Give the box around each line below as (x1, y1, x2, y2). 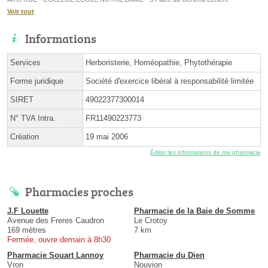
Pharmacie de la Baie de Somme (134, 206, 255, 216)
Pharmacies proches (25, 183, 133, 200)
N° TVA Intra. (10, 114, 56, 123)
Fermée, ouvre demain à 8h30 (7, 235, 111, 245)
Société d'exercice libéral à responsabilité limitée (86, 77, 254, 86)
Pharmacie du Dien (134, 251, 205, 260)
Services (10, 58, 41, 68)
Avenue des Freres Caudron (7, 216, 104, 226)
